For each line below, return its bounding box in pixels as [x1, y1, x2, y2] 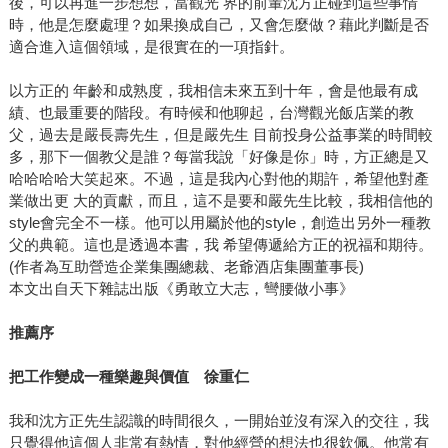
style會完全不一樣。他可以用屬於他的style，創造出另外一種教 [8, 214, 431, 232]
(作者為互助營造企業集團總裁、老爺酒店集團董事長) [8, 258, 364, 276]
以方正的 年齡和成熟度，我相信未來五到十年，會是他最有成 [8, 82, 418, 100]
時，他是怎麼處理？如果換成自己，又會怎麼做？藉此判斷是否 [8, 16, 429, 34]
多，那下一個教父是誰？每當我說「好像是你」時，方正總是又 [8, 148, 429, 166]
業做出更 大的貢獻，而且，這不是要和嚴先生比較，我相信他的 [8, 192, 433, 210]
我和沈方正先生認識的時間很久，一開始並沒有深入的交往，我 [8, 412, 429, 430]
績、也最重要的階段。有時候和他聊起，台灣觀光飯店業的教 [8, 104, 414, 122]
